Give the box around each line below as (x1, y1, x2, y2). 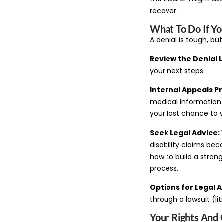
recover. (150, 6, 178, 16)
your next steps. (150, 65, 205, 76)
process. (150, 163, 178, 173)
